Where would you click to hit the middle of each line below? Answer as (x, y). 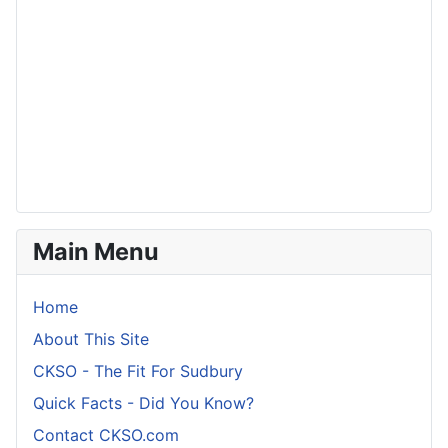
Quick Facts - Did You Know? (143, 403)
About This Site (91, 339)
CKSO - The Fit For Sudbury (138, 371)
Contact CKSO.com (106, 435)
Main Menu (96, 252)
